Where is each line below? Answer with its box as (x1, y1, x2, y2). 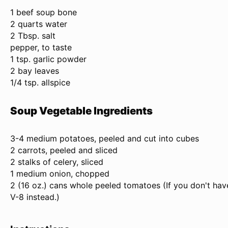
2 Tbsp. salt (10, 31, 55, 41)
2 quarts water (10, 19, 67, 30)
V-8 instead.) (10, 191, 60, 202)
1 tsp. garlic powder (10, 54, 87, 65)
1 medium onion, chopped (10, 168, 109, 179)
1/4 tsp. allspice (10, 77, 70, 88)
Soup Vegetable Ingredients (10, 104, 153, 117)
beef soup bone (14, 7, 77, 18)
